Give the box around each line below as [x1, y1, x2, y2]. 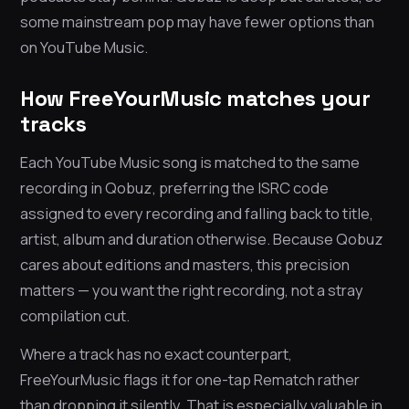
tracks [20, 110, 86, 139]
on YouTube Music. [20, 37, 148, 58]
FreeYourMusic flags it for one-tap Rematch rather [20, 369, 360, 391]
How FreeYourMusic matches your [20, 84, 370, 113]
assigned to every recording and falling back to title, [20, 203, 373, 225]
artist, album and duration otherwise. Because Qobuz [20, 228, 383, 250]
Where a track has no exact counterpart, [20, 343, 292, 365]
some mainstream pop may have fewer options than [20, 11, 374, 33]
